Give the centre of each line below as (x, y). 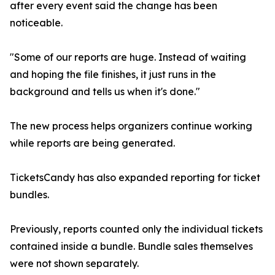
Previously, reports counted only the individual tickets (136, 229)
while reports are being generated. (92, 143)
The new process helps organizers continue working (131, 126)
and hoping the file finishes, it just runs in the (113, 75)
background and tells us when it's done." (105, 92)
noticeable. (36, 23)
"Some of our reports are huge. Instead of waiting (128, 57)
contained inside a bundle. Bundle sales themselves (131, 246)
